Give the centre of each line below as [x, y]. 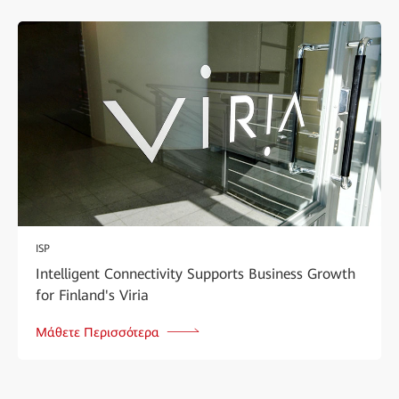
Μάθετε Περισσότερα [98, 332]
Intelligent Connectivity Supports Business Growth [195, 273]
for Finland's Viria [92, 295]
